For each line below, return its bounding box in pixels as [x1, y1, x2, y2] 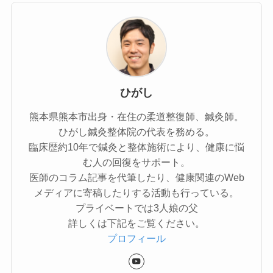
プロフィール [107, 232, 166, 244]
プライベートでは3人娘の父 [75, 202, 198, 213]
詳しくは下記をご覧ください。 [68, 217, 205, 229]
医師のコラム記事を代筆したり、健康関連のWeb [29, 171, 244, 183]
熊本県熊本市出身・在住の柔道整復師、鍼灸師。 [29, 110, 244, 122]
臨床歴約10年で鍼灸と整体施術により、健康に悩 [29, 141, 244, 152]
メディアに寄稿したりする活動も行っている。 [34, 186, 239, 198]
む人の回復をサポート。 [83, 156, 190, 168]
